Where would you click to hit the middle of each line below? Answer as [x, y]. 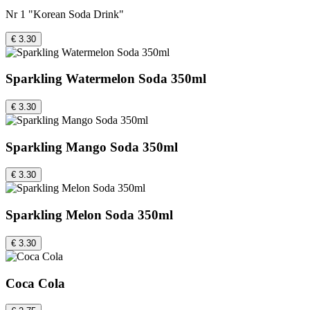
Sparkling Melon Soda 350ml [89, 215]
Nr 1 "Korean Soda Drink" [65, 14]
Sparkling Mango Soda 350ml [92, 147]
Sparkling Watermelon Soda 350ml [106, 79]
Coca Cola [35, 283]
